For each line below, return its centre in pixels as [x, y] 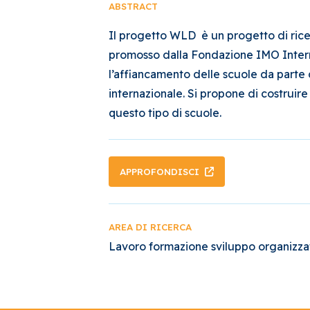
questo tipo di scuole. [165, 113]
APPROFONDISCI [159, 171]
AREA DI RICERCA [150, 227]
